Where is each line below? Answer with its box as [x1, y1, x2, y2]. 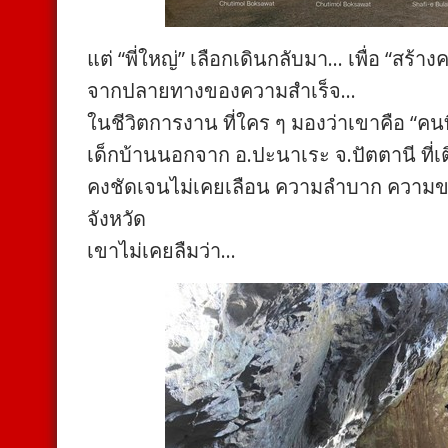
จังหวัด [87, 205, 146, 232]
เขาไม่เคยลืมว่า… [87, 237, 236, 264]
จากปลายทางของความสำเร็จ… [87, 77, 356, 104]
